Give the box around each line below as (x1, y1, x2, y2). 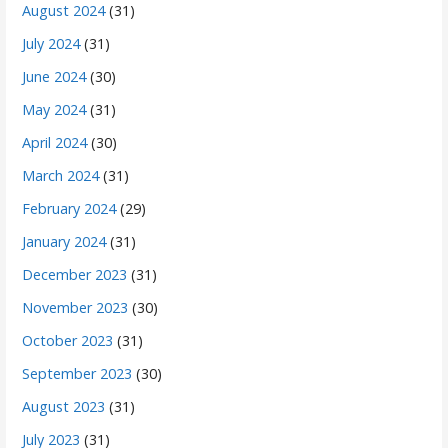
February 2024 (22, 199, 117, 219)
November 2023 (22, 298, 129, 318)
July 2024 (22, 34, 81, 54)
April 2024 (22, 133, 88, 153)
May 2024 (22, 100, 87, 120)
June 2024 (22, 67, 87, 87)
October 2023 (22, 331, 114, 351)
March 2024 (22, 166, 100, 186)
